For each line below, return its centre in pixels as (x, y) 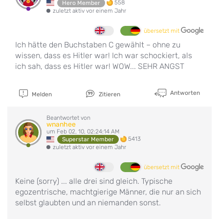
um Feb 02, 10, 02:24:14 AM (83, 131)
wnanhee (61, 124)
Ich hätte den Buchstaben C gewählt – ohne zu (98, 44)
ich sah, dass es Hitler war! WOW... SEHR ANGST (100, 66)
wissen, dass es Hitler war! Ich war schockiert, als (104, 55)
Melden (41, 94)
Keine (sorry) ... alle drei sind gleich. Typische (94, 181)
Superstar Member (88, 139)
